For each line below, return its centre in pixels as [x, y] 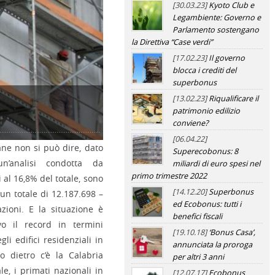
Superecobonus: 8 [205, 151]
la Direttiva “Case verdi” [172, 42]
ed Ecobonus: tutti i [207, 204]
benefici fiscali [197, 216]
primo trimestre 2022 [169, 176]
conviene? [190, 123]
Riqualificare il [233, 99]
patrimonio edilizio [206, 111]
